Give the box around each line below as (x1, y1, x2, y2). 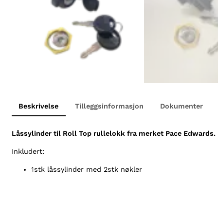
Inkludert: (12, 147, 44, 156)
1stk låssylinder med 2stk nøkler (31, 165, 142, 174)
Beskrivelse (18, 102, 59, 110)
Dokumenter (160, 102, 203, 110)
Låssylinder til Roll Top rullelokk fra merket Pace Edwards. (12, 129, 216, 137)
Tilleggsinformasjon (75, 102, 144, 110)
